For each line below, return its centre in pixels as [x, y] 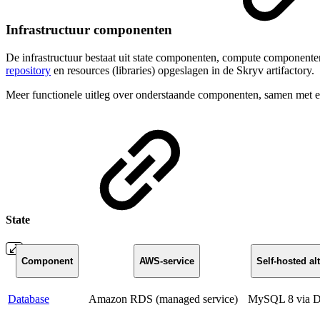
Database [29, 299]
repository [28, 71]
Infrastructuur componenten [91, 30]
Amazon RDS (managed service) [163, 299]
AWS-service [167, 261]
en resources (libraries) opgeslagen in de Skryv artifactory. [182, 71]
